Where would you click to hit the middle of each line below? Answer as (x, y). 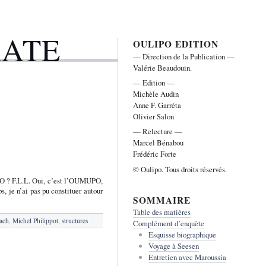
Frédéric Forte (154, 154)
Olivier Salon (153, 116)
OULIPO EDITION (175, 44)
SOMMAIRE (161, 200)
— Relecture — (157, 132)
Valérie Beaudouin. (162, 67)
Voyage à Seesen (173, 246)
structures (75, 220)
